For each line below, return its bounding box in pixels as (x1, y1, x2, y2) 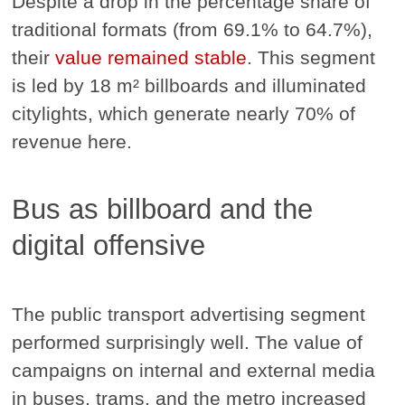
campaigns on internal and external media (12, 359, 376, 381)
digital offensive (12, 229, 206, 261)
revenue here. (12, 130, 133, 152)
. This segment (247, 46, 376, 68)
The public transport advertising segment (12, 303, 366, 325)
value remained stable (55, 46, 248, 68)
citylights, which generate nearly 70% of (12, 102, 356, 124)
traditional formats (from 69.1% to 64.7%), (12, 18, 373, 40)
